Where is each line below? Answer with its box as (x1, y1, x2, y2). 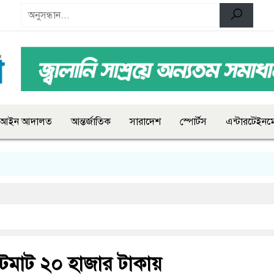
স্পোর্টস (180, 116, 207, 128)
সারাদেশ (130, 116, 161, 128)
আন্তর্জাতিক (71, 116, 111, 128)
